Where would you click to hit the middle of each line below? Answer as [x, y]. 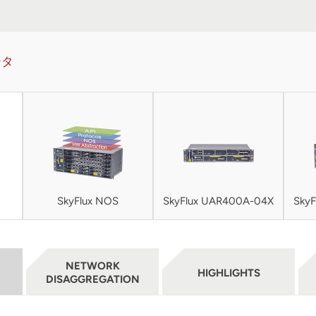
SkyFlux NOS [88, 201]
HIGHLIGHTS [229, 273]
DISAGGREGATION [92, 279]
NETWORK [92, 266]
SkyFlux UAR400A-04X [219, 201]
